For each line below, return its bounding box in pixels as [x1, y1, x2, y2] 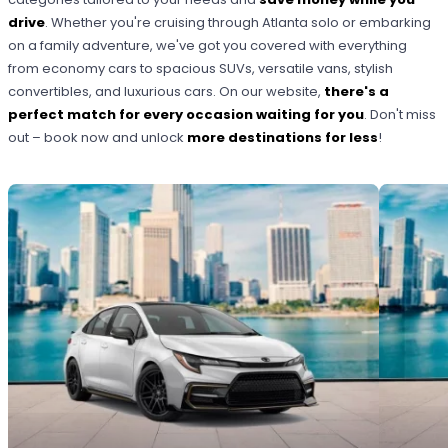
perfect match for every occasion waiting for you [8, 105, 365, 125]
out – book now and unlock [8, 128, 188, 148]
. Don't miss [364, 105, 437, 125]
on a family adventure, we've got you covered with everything [8, 36, 408, 56]
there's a [324, 82, 390, 102]
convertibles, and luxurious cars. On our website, [8, 82, 325, 102]
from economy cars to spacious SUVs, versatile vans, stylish [8, 59, 394, 79]
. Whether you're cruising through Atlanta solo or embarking [45, 13, 432, 33]
